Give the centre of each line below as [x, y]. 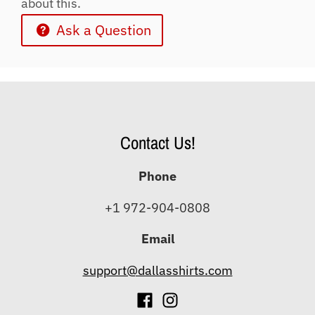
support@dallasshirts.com [157, 270]
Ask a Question [102, 30]
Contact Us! [157, 143]
